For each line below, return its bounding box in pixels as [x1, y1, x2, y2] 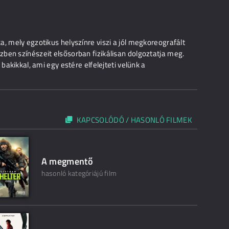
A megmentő [41, 154, 94, 169]
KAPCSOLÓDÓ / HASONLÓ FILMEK [76, 114, 192, 126]
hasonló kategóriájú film [41, 168, 117, 179]
